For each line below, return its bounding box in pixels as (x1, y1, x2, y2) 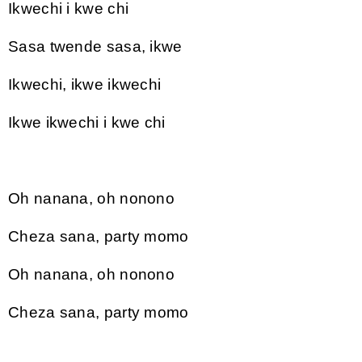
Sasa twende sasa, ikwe (8, 37, 183, 55)
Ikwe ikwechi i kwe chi (8, 113, 166, 131)
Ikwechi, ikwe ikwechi (8, 75, 162, 93)
